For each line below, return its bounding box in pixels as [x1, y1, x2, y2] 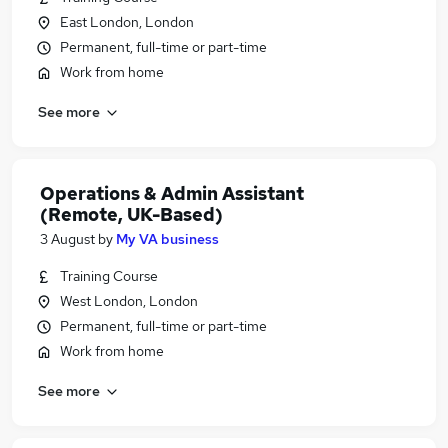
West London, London [60, 292, 198, 310]
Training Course [60, 267, 158, 285]
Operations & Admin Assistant [40, 182, 304, 205]
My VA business [116, 230, 219, 248]
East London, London [60, 13, 194, 31]
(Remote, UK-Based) [40, 203, 223, 226]
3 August [40, 230, 95, 248]
